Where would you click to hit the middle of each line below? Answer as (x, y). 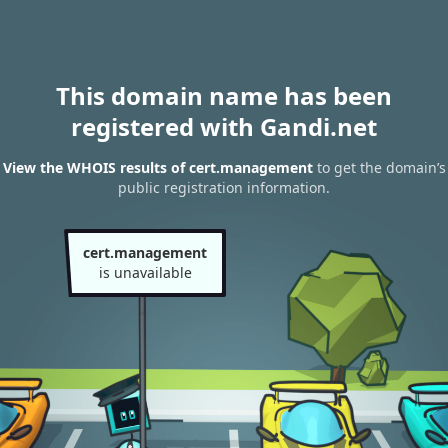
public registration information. (224, 188)
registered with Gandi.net (224, 126)
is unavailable (145, 272)
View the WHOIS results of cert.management (157, 168)
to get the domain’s (379, 168)
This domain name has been (224, 95)
